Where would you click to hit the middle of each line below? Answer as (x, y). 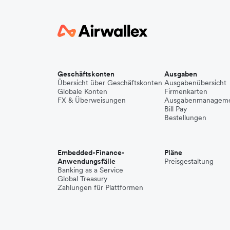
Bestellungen (185, 118)
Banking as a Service (90, 170)
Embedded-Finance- (91, 152)
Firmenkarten (186, 91)
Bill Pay (176, 109)
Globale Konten (82, 91)
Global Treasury (82, 179)
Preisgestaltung (189, 161)
